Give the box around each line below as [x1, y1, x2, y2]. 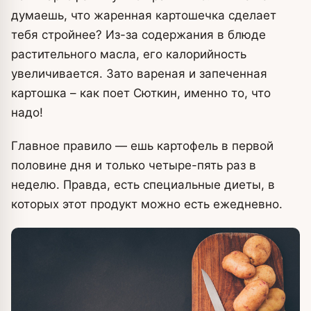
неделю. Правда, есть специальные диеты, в [11, 177, 275, 192]
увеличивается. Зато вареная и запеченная [11, 66, 267, 81]
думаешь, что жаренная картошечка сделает [11, 8, 276, 22]
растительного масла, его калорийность [11, 47, 246, 61]
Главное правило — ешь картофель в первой [11, 138, 274, 153]
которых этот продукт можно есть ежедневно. [11, 196, 283, 211]
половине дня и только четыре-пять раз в [11, 158, 256, 172]
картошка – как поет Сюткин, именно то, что [11, 85, 271, 100]
